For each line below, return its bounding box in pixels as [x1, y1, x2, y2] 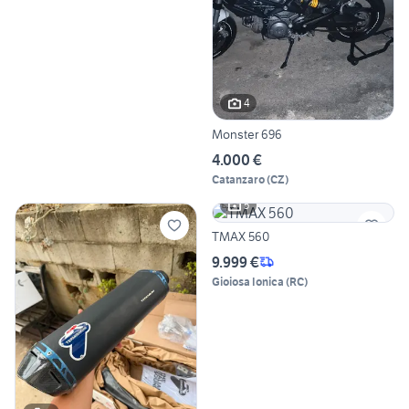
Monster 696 [212, 125, 282, 142]
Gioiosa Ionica [212, 274, 284, 288]
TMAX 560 [212, 227, 269, 245]
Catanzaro [212, 172, 265, 186]
